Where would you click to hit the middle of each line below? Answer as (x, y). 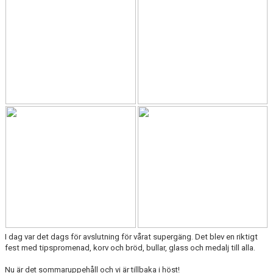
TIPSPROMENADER (41, 35)
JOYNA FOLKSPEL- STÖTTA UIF (63, 61)
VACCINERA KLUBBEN (46, 114)
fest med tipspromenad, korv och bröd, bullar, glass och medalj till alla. (131, 248)
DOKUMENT (28, 9)
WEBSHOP (26, 87)
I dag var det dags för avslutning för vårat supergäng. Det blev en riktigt (131, 237)
